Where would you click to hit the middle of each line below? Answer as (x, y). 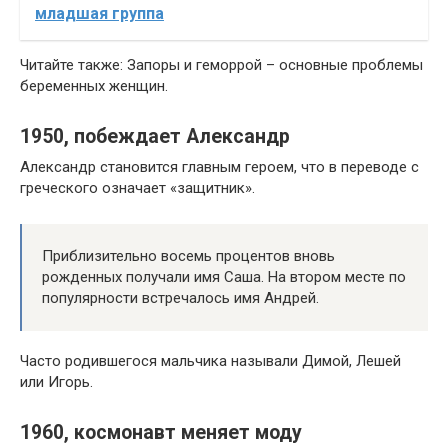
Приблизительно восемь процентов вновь (188, 256)
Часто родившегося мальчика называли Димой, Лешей (210, 361)
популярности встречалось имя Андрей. (180, 298)
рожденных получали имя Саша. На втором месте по (224, 277)
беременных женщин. (94, 86)
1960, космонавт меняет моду (161, 433)
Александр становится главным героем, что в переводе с (219, 167)
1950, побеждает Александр (155, 137)
